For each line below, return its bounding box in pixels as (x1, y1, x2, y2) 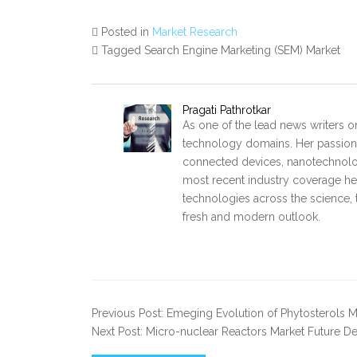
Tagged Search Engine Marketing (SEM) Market (101, 44, 340, 57)
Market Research (152, 25, 237, 38)
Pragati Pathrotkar (182, 104, 271, 116)
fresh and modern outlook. (182, 210, 320, 223)
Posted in (101, 25, 152, 38)
